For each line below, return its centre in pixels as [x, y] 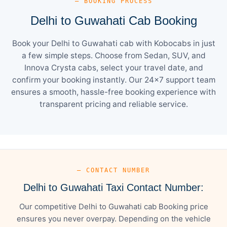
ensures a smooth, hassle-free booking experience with [113, 92]
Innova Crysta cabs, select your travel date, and [113, 67]
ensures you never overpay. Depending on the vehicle [113, 218]
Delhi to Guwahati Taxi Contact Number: [113, 187]
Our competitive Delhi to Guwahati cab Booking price [113, 206]
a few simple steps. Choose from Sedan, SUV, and [113, 55]
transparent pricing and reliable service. [113, 104]
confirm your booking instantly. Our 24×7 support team [113, 80]
